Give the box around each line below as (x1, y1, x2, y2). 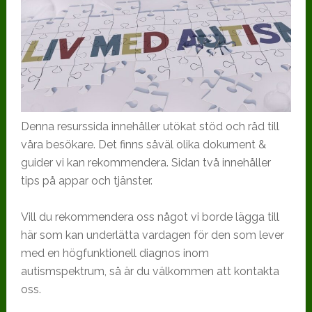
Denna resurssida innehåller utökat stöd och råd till (20, 119, 279, 133)
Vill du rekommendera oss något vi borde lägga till (20, 210, 279, 224)
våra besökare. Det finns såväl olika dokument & (20, 137, 266, 151)
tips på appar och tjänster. (20, 173, 153, 187)
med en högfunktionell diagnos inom (20, 246, 209, 260)
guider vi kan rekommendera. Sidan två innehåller (20, 155, 271, 169)
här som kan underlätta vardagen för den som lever (20, 228, 284, 242)
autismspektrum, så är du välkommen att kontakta (20, 264, 279, 278)
